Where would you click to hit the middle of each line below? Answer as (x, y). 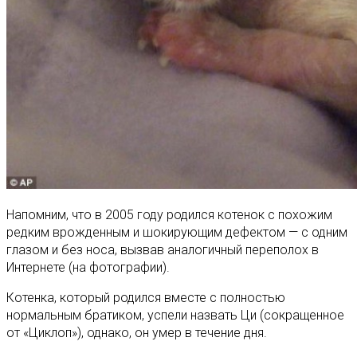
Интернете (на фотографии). (88, 267)
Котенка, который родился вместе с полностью (146, 297)
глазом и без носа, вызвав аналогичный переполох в (163, 249)
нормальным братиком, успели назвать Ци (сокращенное (175, 315)
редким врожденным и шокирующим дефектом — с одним (177, 232)
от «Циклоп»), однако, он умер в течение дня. (137, 332)
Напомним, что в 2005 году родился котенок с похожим (169, 214)
